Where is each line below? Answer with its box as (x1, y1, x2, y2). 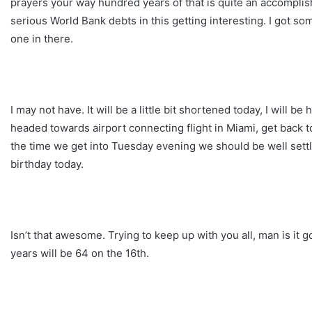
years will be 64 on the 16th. (10, 246, 149, 260)
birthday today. (10, 157, 84, 171)
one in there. (10, 31, 73, 45)
